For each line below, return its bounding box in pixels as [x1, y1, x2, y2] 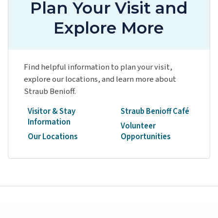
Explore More [54, 18, 164, 38]
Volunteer [120, 120, 156, 132]
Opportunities [120, 131, 170, 143]
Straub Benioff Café [120, 105, 189, 117]
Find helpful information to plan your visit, [24, 61, 172, 73]
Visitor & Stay [28, 105, 75, 117]
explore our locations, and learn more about [24, 73, 176, 86]
